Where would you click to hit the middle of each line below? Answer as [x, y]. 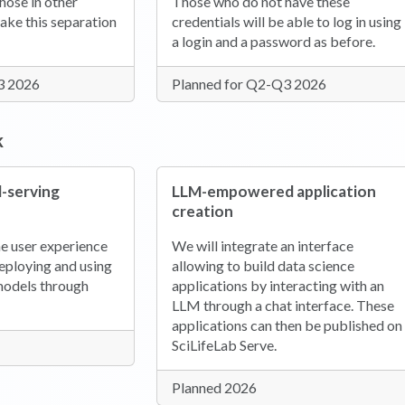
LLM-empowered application [273, 192]
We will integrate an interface [262, 246]
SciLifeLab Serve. [224, 345]
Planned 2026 [214, 388]
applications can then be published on [287, 325]
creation [202, 212]
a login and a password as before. [273, 42]
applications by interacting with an [278, 286]
